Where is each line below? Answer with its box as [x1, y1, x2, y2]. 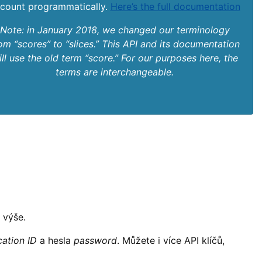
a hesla [37, 235, 74, 246]
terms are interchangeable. [56, 66, 174, 78]
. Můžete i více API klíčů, [117, 235, 225, 246]
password [74, 235, 117, 246]
